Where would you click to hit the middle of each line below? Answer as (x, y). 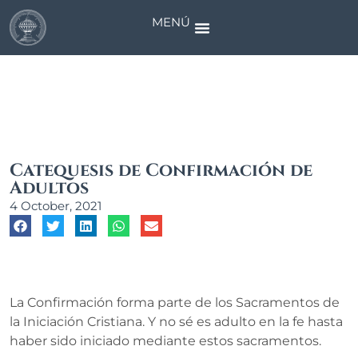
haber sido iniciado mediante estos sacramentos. (165, 340)
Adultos (49, 189)
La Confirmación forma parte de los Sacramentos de (175, 302)
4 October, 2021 (56, 206)
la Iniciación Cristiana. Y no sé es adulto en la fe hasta (176, 321)
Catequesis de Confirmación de (161, 171)
